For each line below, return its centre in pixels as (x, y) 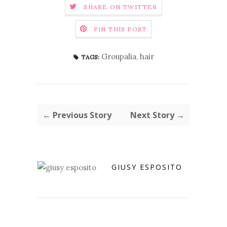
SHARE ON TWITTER (121, 7)
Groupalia (119, 56)
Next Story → (157, 115)
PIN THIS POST (120, 29)
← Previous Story (77, 115)
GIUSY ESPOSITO (147, 167)
